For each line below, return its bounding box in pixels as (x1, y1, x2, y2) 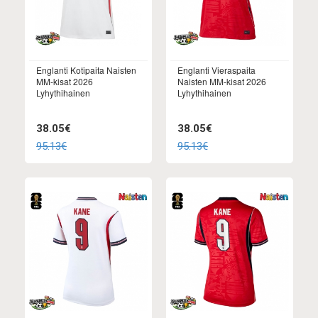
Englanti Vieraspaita (177, 64, 256, 76)
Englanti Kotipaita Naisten (36, 64, 136, 76)
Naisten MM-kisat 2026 (177, 75, 266, 87)
